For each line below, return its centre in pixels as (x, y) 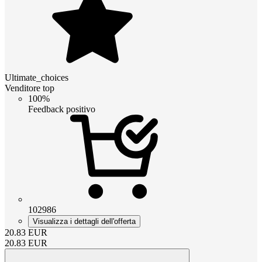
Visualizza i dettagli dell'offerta (84, 222)
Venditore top (30, 88)
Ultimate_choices (37, 78)
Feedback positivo (62, 109)
